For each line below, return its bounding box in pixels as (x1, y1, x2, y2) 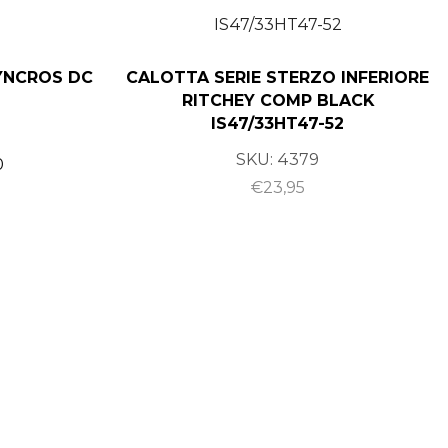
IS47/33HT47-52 (211, 113, 345, 133)
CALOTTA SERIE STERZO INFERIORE (126, 67, 430, 87)
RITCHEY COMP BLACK (181, 90, 374, 110)
